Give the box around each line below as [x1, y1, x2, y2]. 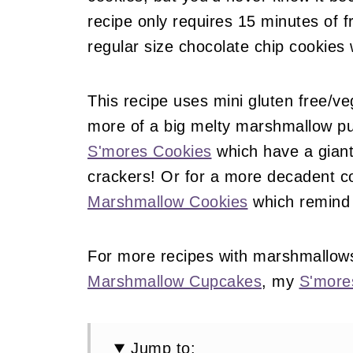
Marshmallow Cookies [87, 193, 248, 210]
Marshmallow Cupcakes [87, 273, 262, 290]
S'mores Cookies [87, 143, 212, 160]
